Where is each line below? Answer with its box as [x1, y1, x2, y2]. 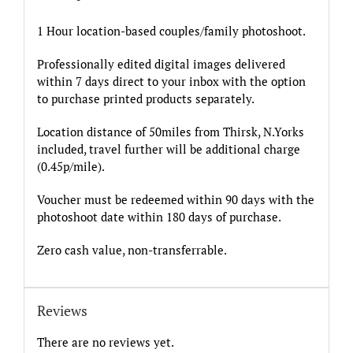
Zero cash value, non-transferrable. [36, 242, 227, 258]
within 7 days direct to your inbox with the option [36, 73, 306, 90]
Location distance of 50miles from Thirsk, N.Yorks [36, 124, 304, 140]
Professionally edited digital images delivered [36, 56, 285, 72]
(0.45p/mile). [36, 158, 105, 175]
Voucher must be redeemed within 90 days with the [36, 191, 314, 208]
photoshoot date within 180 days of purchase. [36, 209, 281, 225]
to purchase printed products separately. [36, 91, 255, 107]
